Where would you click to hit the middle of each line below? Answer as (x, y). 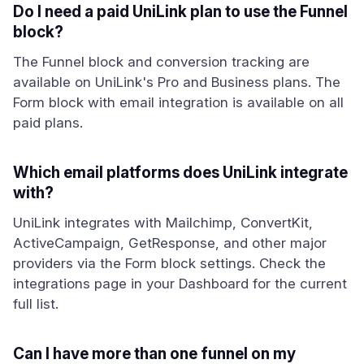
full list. (36, 304)
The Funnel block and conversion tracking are (161, 62)
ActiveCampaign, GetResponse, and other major (170, 243)
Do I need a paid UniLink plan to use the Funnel (180, 12)
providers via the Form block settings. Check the (169, 263)
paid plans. (48, 123)
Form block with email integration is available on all (178, 102)
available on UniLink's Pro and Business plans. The (177, 82)
